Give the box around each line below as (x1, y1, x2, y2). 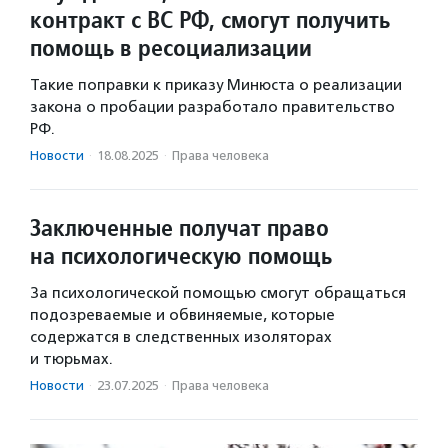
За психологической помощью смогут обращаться (30, 284, 406, 303)
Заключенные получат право (30, 212, 329, 244)
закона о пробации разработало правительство (30, 98, 395, 117)
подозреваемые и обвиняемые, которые (30, 306, 335, 325)
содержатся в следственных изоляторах (30, 328, 332, 347)
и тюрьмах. (30, 350, 113, 369)
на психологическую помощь (30, 240, 332, 272)
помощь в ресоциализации (30, 32, 312, 64)
